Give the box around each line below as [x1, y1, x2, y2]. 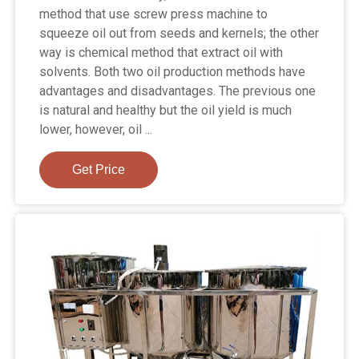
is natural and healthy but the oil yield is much [39, 102, 292, 118]
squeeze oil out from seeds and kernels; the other [39, 25, 320, 41]
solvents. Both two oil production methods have [39, 63, 306, 79]
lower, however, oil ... [39, 121, 153, 137]
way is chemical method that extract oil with [39, 44, 284, 60]
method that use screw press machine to [39, 6, 268, 22]
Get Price [72, 162, 126, 176]
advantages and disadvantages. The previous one [39, 83, 317, 99]
